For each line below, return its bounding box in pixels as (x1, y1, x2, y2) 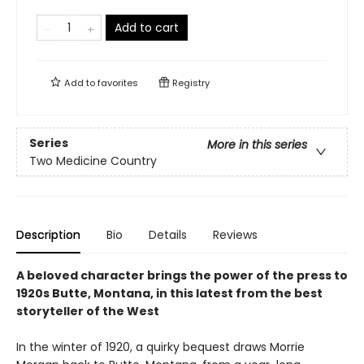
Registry (170, 76, 210, 90)
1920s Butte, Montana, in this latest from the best (16, 285, 323, 302)
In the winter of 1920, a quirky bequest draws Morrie (16, 339, 305, 356)
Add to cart (115, 19, 179, 37)
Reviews (213, 227, 258, 244)
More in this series (207, 136, 307, 153)
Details (149, 227, 187, 244)
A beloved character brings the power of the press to (16, 267, 348, 284)
